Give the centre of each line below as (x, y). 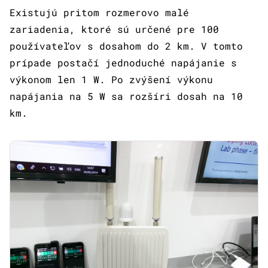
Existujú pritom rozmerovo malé (99, 13)
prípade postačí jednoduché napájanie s (123, 63)
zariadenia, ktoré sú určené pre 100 (114, 29)
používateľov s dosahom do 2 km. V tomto (126, 46)
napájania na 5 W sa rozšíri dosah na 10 (126, 96)
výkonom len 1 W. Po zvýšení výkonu (111, 80)
